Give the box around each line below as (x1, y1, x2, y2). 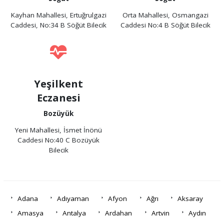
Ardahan (105, 208, 132, 218)
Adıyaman (57, 194, 89, 203)
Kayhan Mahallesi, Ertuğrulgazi (10, 10, 106, 20)
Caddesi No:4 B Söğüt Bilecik (120, 20, 210, 30)
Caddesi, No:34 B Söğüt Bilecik (10, 20, 107, 30)
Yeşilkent (34, 76, 83, 90)
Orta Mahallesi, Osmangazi (122, 10, 208, 20)
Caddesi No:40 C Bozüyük (17, 135, 100, 145)
